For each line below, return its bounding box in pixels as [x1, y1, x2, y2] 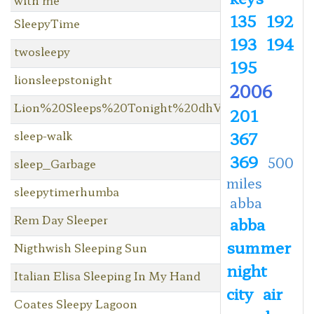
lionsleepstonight [13, 70, 112, 88]
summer [226, 235, 291, 258]
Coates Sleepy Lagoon [13, 294, 137, 312]
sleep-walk [13, 126, 72, 144]
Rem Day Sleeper [13, 210, 108, 228]
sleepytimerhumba [13, 182, 119, 200]
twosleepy [13, 42, 70, 60]
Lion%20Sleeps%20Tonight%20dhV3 [13, 98, 228, 116]
